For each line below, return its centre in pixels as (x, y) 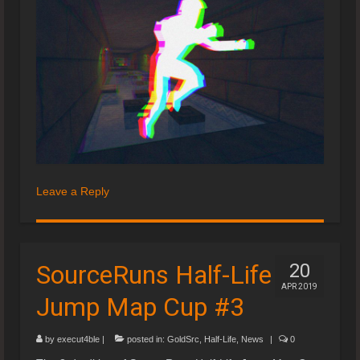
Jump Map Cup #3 (140, 307)
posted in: (146, 339)
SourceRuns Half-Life (154, 274)
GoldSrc (183, 339)
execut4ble (78, 339)
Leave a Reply (73, 191)
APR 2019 (299, 286)
